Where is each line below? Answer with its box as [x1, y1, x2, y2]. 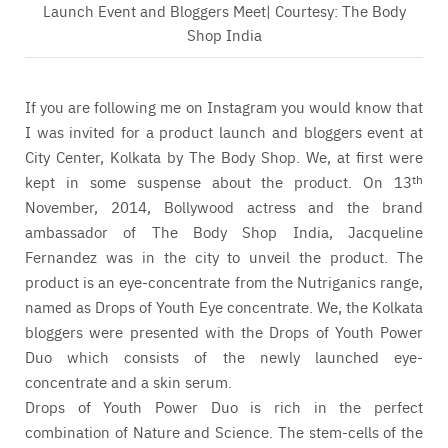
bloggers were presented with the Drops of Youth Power [25, 321, 423, 343]
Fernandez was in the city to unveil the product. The [25, 246, 423, 268]
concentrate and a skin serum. [25, 371, 232, 393]
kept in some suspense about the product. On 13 [25, 171, 412, 193]
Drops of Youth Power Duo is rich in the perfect [25, 396, 423, 418]
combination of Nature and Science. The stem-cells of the [25, 421, 423, 443]
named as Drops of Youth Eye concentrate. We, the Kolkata [25, 296, 423, 318]
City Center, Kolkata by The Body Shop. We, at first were [25, 146, 423, 168]
